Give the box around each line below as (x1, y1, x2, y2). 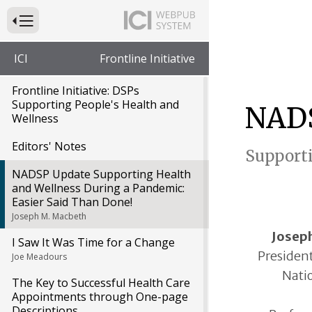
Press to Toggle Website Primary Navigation (12, 14, 190, 24)
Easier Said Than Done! (12, 194, 132, 210)
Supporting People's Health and (12, 97, 179, 112)
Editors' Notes (12, 139, 86, 154)
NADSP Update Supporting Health (12, 166, 191, 182)
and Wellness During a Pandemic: (12, 180, 185, 196)
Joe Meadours (12, 251, 67, 263)
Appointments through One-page (12, 289, 188, 304)
